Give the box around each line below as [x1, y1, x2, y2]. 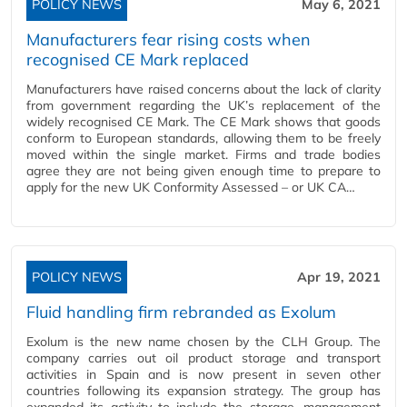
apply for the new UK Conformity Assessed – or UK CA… [26, 179, 355, 195]
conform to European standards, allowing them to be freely [26, 130, 381, 146]
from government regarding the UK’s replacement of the [26, 97, 381, 114]
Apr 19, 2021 [297, 269, 381, 285]
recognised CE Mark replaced [26, 49, 249, 70]
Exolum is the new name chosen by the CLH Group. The [26, 333, 381, 350]
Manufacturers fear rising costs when [26, 29, 311, 50]
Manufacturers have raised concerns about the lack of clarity [26, 81, 381, 97]
